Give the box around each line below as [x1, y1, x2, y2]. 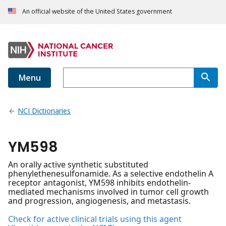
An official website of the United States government [22, 7, 172, 16]
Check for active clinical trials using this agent [8, 213, 182, 225]
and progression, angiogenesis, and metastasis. [8, 195, 191, 207]
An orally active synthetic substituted [8, 159, 148, 171]
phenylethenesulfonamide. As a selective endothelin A [8, 168, 213, 180]
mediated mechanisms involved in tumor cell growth [8, 186, 209, 198]
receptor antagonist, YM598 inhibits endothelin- [8, 177, 191, 189]
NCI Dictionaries [18, 106, 71, 116]
